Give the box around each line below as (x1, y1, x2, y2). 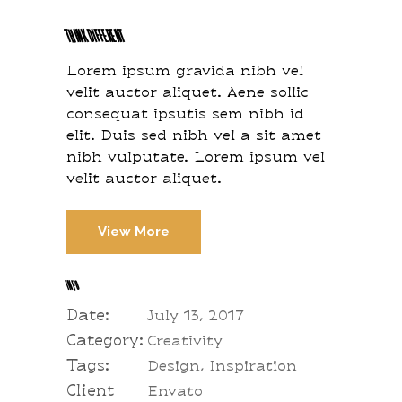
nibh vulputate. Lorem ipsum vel (66, 152, 325, 164)
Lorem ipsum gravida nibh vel (66, 66, 303, 78)
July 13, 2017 (147, 310, 244, 323)
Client (66, 385, 114, 398)
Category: (66, 335, 144, 348)
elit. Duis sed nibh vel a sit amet (66, 130, 321, 143)
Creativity (147, 336, 223, 348)
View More (98, 223, 170, 240)
